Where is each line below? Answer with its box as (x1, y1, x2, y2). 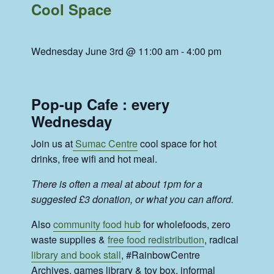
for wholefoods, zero (141, 217, 231, 232)
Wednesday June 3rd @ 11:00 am (31, 44, 179, 59)
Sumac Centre (73, 136, 138, 151)
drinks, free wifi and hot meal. (31, 152, 158, 166)
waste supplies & (31, 232, 108, 247)
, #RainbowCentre (121, 248, 201, 262)
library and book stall (31, 248, 122, 262)
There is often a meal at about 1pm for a (31, 177, 203, 191)
